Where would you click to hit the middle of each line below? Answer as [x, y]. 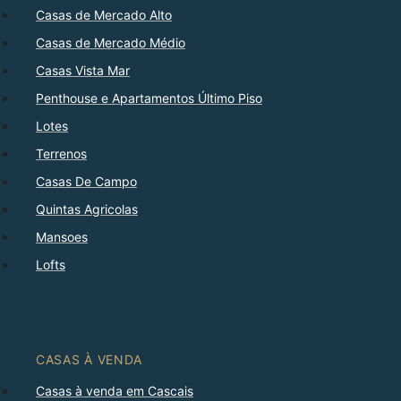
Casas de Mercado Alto [104, 15]
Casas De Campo [86, 182]
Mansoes [62, 237]
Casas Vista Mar [83, 71]
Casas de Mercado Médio [111, 43]
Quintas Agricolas [87, 209]
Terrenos [61, 154]
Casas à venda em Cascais [115, 391]
